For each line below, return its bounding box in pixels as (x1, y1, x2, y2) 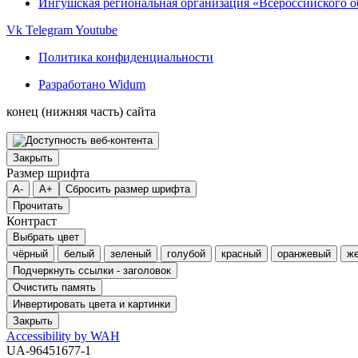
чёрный (13, 247, 48, 260)
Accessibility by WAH (6, 328, 120, 343)
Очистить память (13, 280, 96, 293)
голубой (167, 247, 205, 260)
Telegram (26, 22, 73, 37)
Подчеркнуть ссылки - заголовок (13, 264, 171, 276)
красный (221, 247, 261, 260)
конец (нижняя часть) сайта (6, 104, 156, 118)
